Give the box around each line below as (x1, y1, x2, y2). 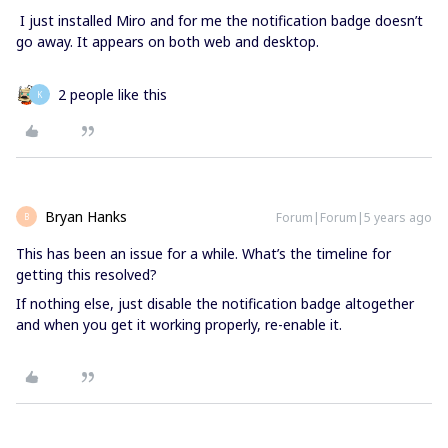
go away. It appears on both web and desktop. (16, 32, 319, 52)
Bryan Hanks (45, 207, 127, 227)
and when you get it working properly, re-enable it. (16, 315, 342, 335)
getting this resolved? (16, 265, 157, 285)
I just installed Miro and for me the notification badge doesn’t (16, 11, 423, 31)
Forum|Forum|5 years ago (276, 209, 432, 227)
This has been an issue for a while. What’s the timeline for (16, 244, 391, 264)
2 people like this (58, 85, 167, 105)
